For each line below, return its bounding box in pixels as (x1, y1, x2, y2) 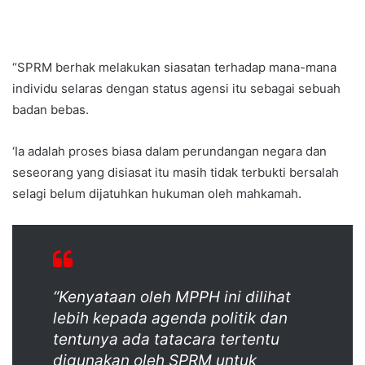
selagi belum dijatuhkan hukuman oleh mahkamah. (12, 185, 301, 201)
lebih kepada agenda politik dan (53, 308, 288, 328)
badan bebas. (12, 101, 89, 117)
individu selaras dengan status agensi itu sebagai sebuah (12, 80, 341, 96)
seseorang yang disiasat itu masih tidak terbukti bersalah (12, 164, 339, 180)
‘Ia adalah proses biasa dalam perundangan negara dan (12, 143, 327, 159)
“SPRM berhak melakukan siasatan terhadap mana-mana (12, 59, 336, 75)
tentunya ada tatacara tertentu (53, 329, 279, 349)
